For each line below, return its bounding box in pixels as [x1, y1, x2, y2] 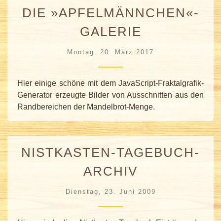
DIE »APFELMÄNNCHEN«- [22, 6, 199, 20]
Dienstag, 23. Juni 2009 [65, 187, 156, 195]
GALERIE [79, 25, 142, 39]
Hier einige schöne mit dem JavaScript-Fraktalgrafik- [17, 78, 204, 87]
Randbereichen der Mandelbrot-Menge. [17, 102, 155, 111]
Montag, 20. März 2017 [67, 48, 154, 56]
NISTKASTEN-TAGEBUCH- [21, 145, 200, 159]
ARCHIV [83, 164, 138, 178]
